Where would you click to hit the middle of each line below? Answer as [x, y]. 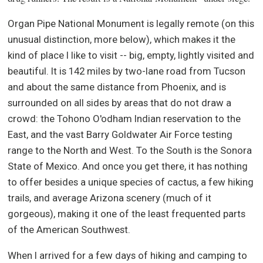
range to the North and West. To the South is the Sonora [130, 150]
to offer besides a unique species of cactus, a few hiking [131, 182]
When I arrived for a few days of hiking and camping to [128, 255]
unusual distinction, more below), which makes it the [122, 39]
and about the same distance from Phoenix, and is [117, 87]
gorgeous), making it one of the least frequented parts [127, 213]
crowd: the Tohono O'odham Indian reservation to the [124, 118]
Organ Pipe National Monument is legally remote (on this [131, 23]
